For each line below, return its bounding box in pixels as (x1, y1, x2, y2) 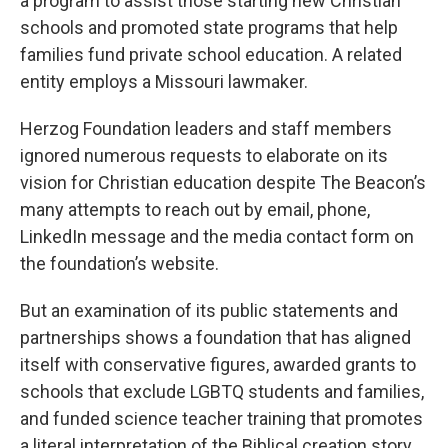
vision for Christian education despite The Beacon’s (20, 172, 426, 194)
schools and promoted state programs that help (20, 17, 398, 39)
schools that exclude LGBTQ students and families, (20, 381, 424, 403)
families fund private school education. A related (20, 44, 402, 66)
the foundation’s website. (20, 253, 219, 275)
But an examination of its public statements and (20, 300, 398, 322)
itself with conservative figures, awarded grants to (20, 354, 416, 376)
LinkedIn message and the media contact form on (20, 226, 414, 248)
